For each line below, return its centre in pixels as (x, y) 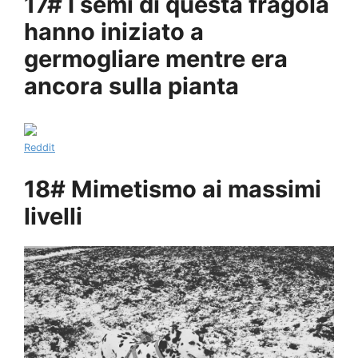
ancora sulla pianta (131, 86)
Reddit (40, 148)
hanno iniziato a (114, 32)
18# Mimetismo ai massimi (173, 189)
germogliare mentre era (156, 59)
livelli (53, 216)
